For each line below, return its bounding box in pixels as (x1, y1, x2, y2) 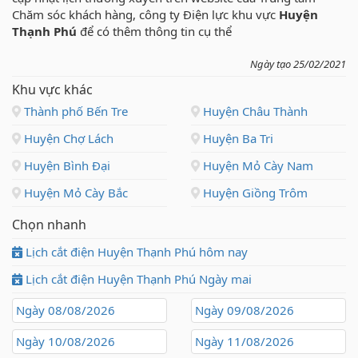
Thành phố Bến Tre (21, 103, 128, 120)
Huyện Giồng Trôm (200, 185, 308, 201)
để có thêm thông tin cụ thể (80, 23, 232, 40)
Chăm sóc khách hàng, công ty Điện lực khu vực (12, 6, 279, 23)
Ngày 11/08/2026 (195, 333, 294, 350)
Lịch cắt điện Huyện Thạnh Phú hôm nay (22, 244, 248, 261)
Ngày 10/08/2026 (16, 333, 115, 350)
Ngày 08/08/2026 (16, 302, 115, 319)
